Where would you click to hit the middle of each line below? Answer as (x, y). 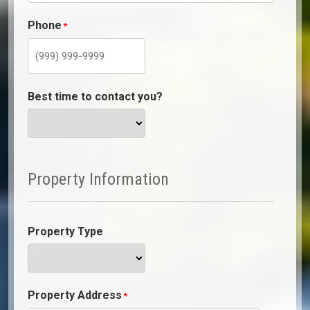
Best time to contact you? (95, 96)
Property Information (98, 179)
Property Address (75, 295)
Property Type (65, 231)
